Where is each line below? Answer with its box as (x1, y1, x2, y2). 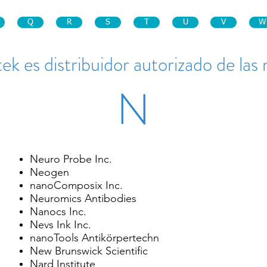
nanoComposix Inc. (30, 179, 123, 192)
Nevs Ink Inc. (30, 218, 91, 231)
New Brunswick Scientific (30, 244, 148, 257)
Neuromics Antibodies (30, 192, 136, 205)
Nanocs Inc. (30, 205, 86, 218)
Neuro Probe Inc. (30, 153, 112, 166)
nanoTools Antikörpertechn (30, 231, 159, 244)
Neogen (30, 166, 69, 179)
